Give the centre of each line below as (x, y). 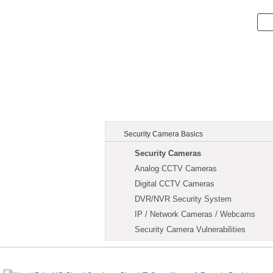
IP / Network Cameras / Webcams (195, 214)
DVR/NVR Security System (183, 199)
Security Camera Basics (163, 134)
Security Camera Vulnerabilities (190, 229)
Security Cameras (168, 153)
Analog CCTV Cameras (176, 168)
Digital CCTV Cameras (175, 184)
